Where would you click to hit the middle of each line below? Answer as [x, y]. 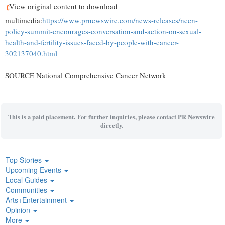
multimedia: [24, 20]
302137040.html [31, 53]
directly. [111, 125]
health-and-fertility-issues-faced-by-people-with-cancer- [92, 42]
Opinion [19, 210]
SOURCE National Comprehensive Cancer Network [86, 75]
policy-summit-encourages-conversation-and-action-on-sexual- [103, 31]
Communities [27, 190]
